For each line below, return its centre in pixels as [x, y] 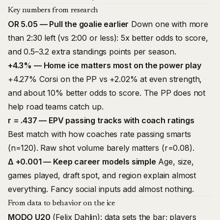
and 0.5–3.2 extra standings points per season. [92, 52]
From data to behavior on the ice [61, 203]
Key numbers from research [53, 10]
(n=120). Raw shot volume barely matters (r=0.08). [101, 148]
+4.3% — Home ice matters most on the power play [105, 65]
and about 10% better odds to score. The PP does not [107, 93]
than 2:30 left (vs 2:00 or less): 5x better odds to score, [108, 38]
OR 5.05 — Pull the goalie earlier [69, 24]
